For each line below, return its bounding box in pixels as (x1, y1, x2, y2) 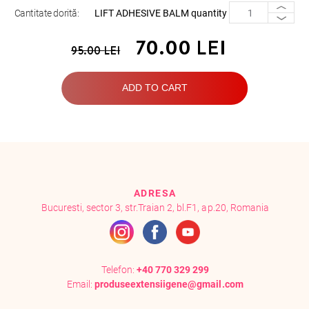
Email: (67, 278, 95, 290)
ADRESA (133, 188, 177, 200)
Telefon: (101, 263, 137, 276)
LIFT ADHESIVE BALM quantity (94, 7, 228, 19)
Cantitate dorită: (14, 7, 79, 19)
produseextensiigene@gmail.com (94, 278, 243, 290)
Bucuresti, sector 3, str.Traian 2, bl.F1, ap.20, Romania (41, 202, 269, 215)
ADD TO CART (121, 82, 188, 94)
